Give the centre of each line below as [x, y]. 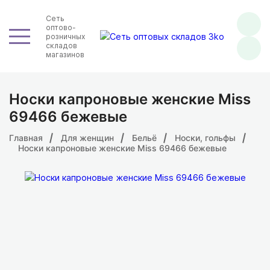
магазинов [65, 54]
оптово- [61, 27]
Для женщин [87, 138]
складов [61, 45]
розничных [65, 36]
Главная [26, 138]
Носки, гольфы [205, 138]
